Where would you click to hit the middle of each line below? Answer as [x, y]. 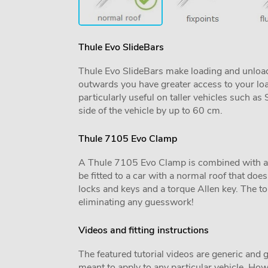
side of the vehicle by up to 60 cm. [150, 111]
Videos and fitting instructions [143, 230]
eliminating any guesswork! [136, 202]
